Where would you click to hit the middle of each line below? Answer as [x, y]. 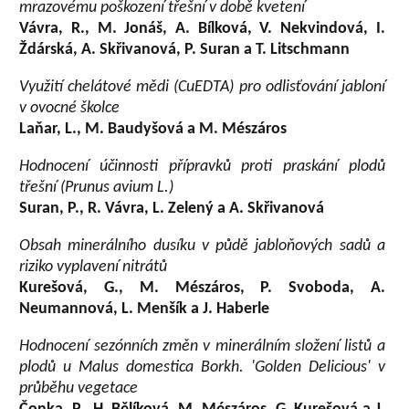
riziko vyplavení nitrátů [94, 267]
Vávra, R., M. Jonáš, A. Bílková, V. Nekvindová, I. [202, 29]
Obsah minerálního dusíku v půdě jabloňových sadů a [202, 246]
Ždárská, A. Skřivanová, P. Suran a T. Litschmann [185, 50]
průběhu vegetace [79, 388]
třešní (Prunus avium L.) [97, 188]
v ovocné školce [70, 108]
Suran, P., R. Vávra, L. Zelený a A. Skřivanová [172, 209]
